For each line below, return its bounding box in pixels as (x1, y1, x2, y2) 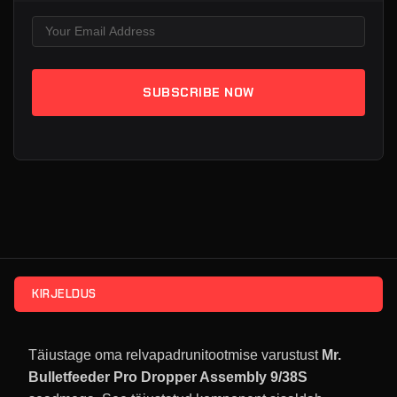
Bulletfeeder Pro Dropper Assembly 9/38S (28, 369, 307, 385)
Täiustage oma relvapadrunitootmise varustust (28, 346, 322, 362)
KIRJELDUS (32, 285, 97, 301)
